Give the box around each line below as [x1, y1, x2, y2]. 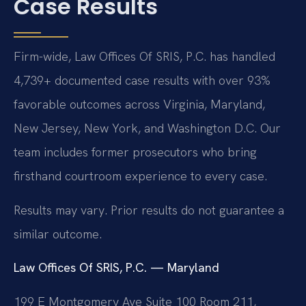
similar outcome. [14, 225, 102, 242]
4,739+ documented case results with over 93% [14, 72, 270, 89]
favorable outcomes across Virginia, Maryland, [14, 96, 265, 113]
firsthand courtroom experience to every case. [14, 168, 267, 184]
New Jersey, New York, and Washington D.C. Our [14, 120, 281, 137]
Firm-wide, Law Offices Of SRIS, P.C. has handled [14, 48, 275, 65]
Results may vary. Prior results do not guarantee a [14, 201, 284, 218]
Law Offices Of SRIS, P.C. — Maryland [14, 260, 219, 276]
